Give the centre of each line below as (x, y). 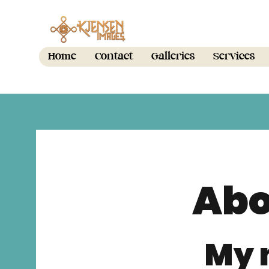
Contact (114, 57)
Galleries (173, 57)
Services (234, 57)
